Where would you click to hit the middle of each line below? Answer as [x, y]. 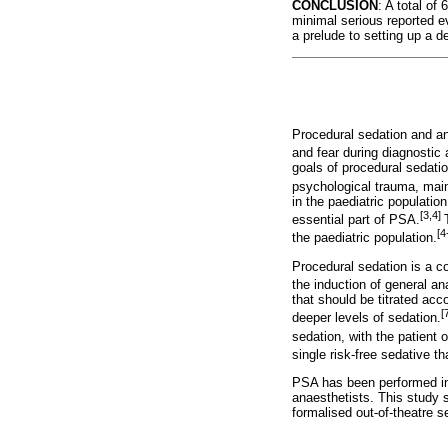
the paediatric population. [364, 238]
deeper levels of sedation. [366, 318]
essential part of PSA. [356, 220]
